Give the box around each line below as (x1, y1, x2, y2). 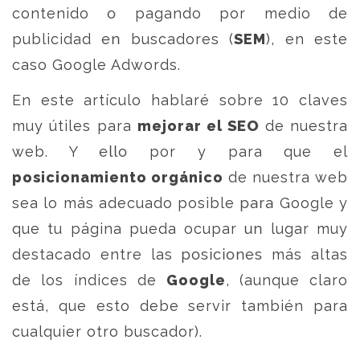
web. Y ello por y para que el (12, 143, 348, 160)
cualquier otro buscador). (12, 323, 202, 340)
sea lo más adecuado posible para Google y (12, 194, 348, 211)
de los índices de (12, 272, 167, 288)
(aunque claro (239, 272, 349, 288)
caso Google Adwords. (12, 56, 181, 73)
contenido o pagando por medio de (12, 5, 348, 22)
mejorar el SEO (137, 117, 260, 134)
